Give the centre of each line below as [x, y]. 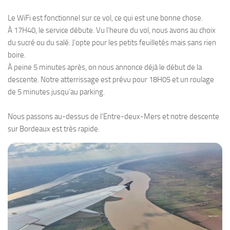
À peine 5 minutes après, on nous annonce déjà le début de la [105, 68]
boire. [17, 55]
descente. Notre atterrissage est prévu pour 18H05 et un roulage [111, 80]
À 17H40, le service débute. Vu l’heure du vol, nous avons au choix [112, 31]
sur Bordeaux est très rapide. [54, 129]
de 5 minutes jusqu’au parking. [56, 92]
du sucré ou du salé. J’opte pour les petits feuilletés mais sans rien [112, 43]
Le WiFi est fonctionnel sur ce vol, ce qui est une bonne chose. [105, 18]
